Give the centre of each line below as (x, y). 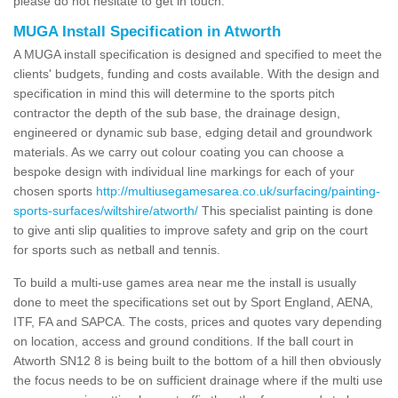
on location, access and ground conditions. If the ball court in (183, 341)
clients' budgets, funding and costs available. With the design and (196, 73)
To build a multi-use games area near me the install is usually (185, 282)
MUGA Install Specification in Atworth (147, 31)
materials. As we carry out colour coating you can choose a (179, 151)
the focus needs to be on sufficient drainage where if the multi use (198, 380)
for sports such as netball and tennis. (117, 249)
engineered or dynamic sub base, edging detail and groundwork (193, 132)
